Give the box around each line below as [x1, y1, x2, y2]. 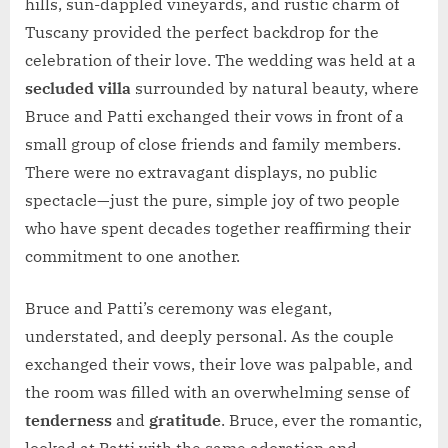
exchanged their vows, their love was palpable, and [25, 354, 413, 375]
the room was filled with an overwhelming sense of [25, 382, 409, 403]
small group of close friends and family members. [25, 134, 401, 155]
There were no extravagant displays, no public [25, 162, 377, 183]
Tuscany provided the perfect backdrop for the [25, 22, 379, 43]
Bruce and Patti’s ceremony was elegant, [25, 298, 332, 319]
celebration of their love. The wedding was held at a [25, 50, 416, 71]
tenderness [25, 410, 112, 431]
